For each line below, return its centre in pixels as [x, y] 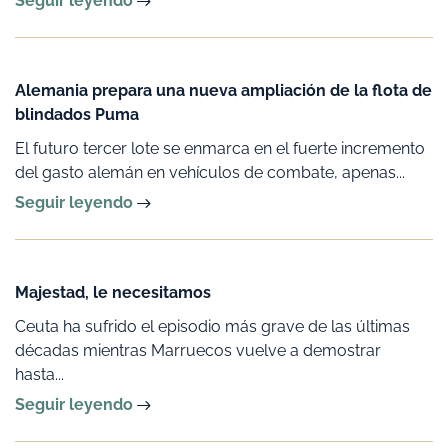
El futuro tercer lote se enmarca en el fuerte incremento [220, 148]
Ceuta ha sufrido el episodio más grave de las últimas [212, 326]
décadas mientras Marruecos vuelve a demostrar [198, 350]
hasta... [39, 374]
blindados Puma [77, 114]
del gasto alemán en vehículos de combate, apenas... [210, 172]
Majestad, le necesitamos [113, 292]
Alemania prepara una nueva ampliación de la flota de [223, 90]
